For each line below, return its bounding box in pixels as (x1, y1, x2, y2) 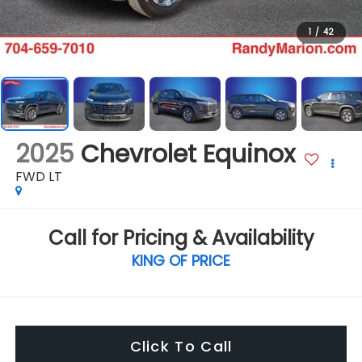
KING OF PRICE (132, 250, 230, 271)
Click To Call (129, 335, 233, 356)
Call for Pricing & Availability (48, 224, 314, 251)
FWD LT (15, 167, 62, 187)
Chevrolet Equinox (80, 137, 295, 172)
